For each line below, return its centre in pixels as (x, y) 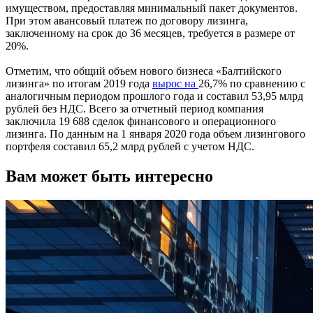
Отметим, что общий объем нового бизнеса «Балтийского (144, 71)
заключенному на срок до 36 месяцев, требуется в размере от (150, 34)
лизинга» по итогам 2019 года (79, 84)
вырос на (175, 84)
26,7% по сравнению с (252, 84)
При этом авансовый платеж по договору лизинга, (127, 21)
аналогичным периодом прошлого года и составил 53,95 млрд (154, 96)
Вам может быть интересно (109, 176)
